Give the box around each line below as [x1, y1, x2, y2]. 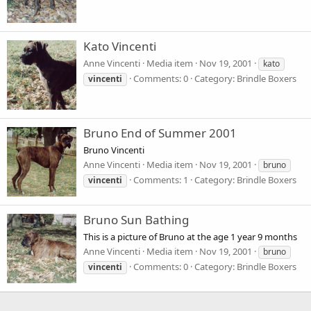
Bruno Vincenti [83, 143, 144, 156]
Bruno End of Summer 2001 [83, 125, 237, 142]
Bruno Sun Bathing [83, 212, 189, 228]
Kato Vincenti [83, 38, 156, 55]
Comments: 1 [133, 173, 188, 186]
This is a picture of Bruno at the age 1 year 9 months [83, 230, 297, 243]
